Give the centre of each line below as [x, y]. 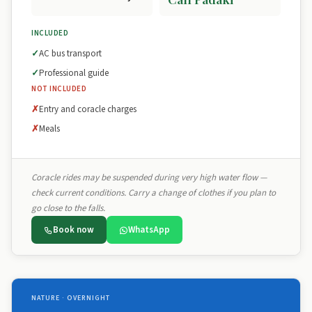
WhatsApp [149, 230]
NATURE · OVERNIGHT [71, 298]
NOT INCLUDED [59, 89]
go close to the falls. [68, 208]
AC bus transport [70, 54]
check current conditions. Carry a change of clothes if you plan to [154, 193]
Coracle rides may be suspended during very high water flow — [149, 178]
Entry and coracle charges [88, 109]
